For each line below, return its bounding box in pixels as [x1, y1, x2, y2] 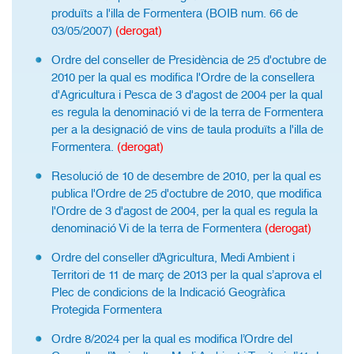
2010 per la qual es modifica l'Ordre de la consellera [51, 70, 314, 85]
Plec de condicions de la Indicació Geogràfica [51, 285, 285, 299]
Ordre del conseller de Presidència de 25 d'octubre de [51, 53, 326, 67]
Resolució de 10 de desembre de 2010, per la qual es [51, 169, 322, 183]
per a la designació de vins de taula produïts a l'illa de [51, 122, 323, 137]
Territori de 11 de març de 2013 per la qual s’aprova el [51, 268, 322, 282]
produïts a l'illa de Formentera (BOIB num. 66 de [51, 6, 298, 21]
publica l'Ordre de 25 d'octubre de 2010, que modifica [51, 186, 322, 201]
